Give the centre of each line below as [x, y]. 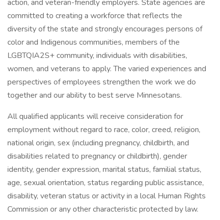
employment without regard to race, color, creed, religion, [104, 130]
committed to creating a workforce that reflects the [95, 16]
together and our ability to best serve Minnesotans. [95, 95]
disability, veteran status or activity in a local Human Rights [107, 196]
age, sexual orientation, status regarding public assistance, [106, 183]
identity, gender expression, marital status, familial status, [104, 169]
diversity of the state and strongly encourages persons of [105, 29]
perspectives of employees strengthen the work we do [102, 82]
